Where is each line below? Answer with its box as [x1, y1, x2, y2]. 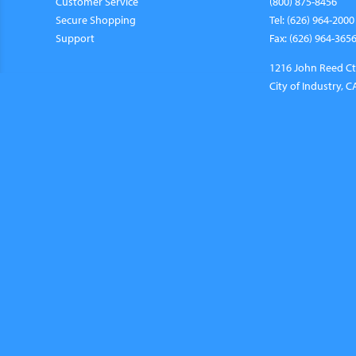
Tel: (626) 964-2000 [269, 11, 354, 27]
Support [56, 29, 95, 45]
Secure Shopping [56, 11, 136, 27]
